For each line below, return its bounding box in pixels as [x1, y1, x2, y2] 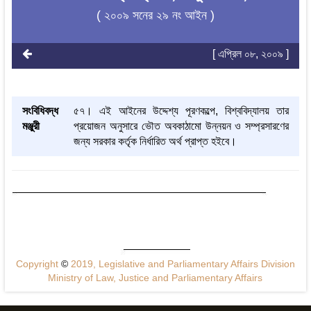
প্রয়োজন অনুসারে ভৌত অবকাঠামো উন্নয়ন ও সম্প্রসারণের [74, 120, 289, 133]
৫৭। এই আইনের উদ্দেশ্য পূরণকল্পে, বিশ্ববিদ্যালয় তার [74, 105, 289, 117]
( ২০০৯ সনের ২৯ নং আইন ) [96, 8, 215, 23]
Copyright [15, 258, 61, 270]
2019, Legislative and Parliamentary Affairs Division [67, 258, 295, 270]
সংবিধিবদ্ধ [22, 105, 58, 117]
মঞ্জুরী [22, 120, 40, 133]
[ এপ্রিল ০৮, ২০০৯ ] [212, 48, 289, 60]
